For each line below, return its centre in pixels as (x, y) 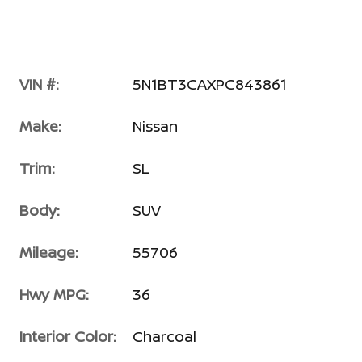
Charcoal (164, 336)
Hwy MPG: (54, 294)
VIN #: (39, 84)
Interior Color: (68, 336)
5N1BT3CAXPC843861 (210, 84)
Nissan (155, 126)
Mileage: (49, 252)
